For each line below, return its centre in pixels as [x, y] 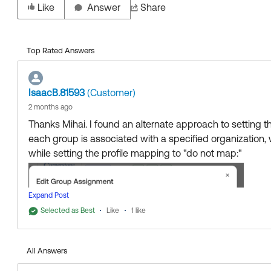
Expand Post [49, 196]
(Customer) [110, 93]
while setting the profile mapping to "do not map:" [135, 153]
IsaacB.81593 [57, 93]
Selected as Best [68, 211]
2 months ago [51, 107]
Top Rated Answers [60, 51]
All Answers [47, 251]
